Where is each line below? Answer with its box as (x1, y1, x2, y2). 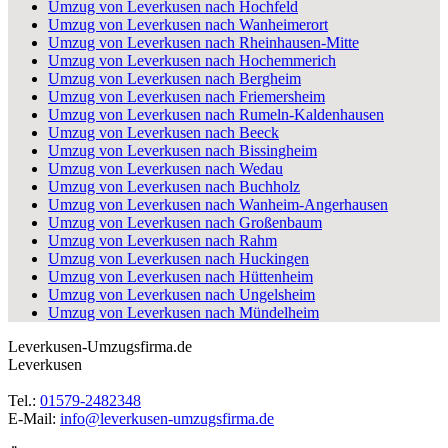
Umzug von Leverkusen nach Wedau (48, 159, 283, 177)
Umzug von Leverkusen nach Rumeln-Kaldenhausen (48, 105, 384, 123)
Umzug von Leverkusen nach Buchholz (48, 177, 300, 195)
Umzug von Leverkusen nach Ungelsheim (48, 285, 315, 303)
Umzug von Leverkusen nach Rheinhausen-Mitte (48, 33, 359, 51)
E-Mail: (8, 409, 60, 427)
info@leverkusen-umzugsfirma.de (60, 409, 274, 427)
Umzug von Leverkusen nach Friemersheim (48, 87, 325, 105)
